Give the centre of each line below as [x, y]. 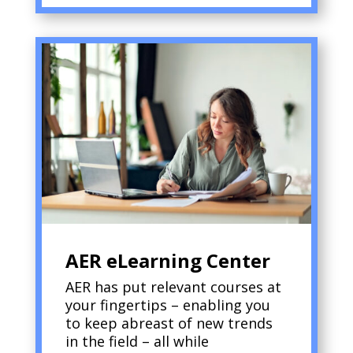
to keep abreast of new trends [169, 323]
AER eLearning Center [167, 260]
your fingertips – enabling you [167, 305]
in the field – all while [137, 341]
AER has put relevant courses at [173, 286]
